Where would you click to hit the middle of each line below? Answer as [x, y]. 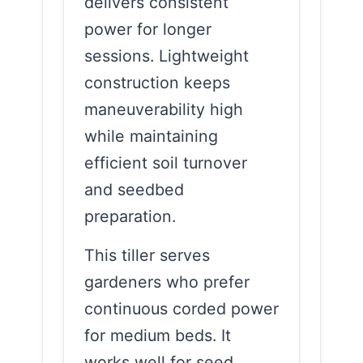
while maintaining [151, 136]
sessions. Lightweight [167, 56]
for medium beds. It [158, 335]
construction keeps [157, 82]
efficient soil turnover [166, 162]
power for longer [148, 29]
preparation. [130, 216]
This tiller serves [147, 255]
